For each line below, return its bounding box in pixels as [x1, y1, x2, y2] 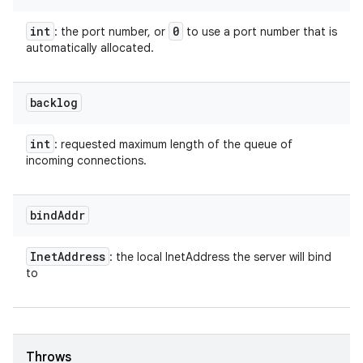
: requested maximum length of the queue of [54, 137, 293, 152]
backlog [30, 95, 78, 110]
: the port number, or [54, 24, 169, 39]
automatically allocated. [26, 41, 154, 55]
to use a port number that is [183, 24, 337, 39]
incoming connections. [26, 153, 147, 168]
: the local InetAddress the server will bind [109, 250, 331, 264]
